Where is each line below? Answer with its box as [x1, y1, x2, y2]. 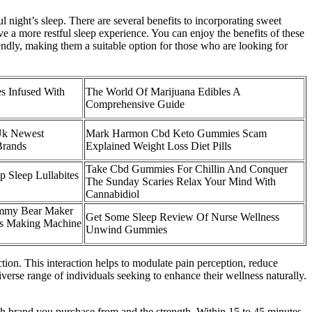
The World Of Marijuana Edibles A [86, 85, 241, 97]
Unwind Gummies [86, 223, 167, 235]
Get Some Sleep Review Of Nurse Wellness [86, 210, 279, 223]
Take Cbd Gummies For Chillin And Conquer [86, 162, 288, 175]
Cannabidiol [86, 187, 139, 200]
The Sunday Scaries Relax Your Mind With [86, 175, 276, 187]
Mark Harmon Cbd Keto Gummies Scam [86, 127, 267, 139]
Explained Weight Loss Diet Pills [86, 139, 231, 152]
